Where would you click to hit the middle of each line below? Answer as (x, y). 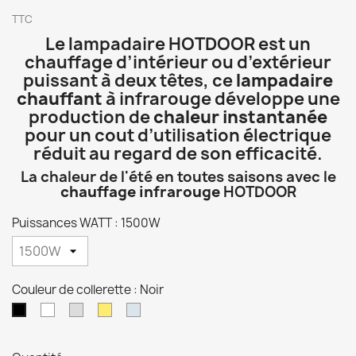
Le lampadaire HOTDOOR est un (178, 44)
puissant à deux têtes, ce (130, 81)
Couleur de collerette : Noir (88, 290)
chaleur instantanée (240, 117)
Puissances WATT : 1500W (86, 223)
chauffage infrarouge (140, 192)
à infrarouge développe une (221, 99)
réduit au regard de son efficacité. (178, 154)
